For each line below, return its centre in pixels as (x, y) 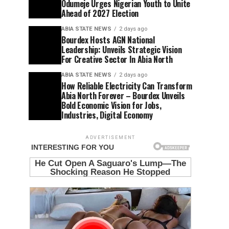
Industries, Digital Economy (107, 115)
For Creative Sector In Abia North (117, 59)
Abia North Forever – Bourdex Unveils (123, 95)
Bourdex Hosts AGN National (108, 40)
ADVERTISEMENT (110, 137)
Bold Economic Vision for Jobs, (111, 105)
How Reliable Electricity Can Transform (127, 86)
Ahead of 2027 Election (100, 13)
